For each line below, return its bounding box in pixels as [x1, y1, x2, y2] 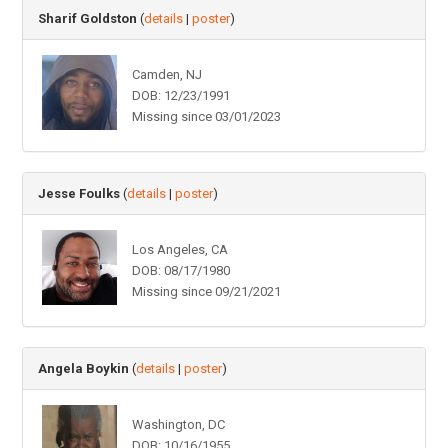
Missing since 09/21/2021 [131, 283, 281, 299]
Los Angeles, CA [131, 241, 228, 257]
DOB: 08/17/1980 [131, 262, 230, 278]
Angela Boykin [38, 360, 130, 376]
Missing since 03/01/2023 [131, 108, 281, 124]
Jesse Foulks [38, 185, 121, 201]
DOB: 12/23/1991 [131, 87, 230, 103]
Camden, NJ [131, 66, 202, 82]
